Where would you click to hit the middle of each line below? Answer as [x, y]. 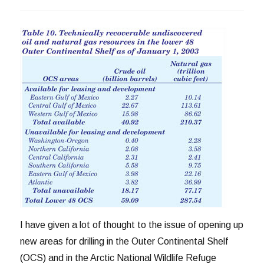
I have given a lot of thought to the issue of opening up [132, 225]
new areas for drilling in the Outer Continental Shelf [124, 241]
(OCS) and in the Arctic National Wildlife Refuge [118, 258]
